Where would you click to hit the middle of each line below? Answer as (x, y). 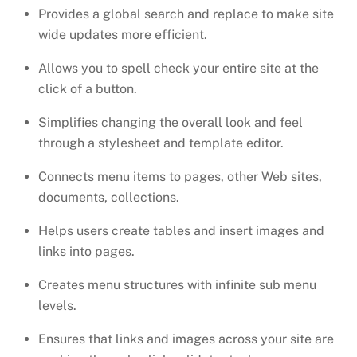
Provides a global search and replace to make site (186, 14)
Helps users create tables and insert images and (181, 231)
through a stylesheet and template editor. (161, 143)
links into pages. (86, 252)
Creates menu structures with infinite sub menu (177, 285)
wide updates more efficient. (123, 35)
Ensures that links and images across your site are (186, 339)
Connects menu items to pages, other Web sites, (180, 177)
